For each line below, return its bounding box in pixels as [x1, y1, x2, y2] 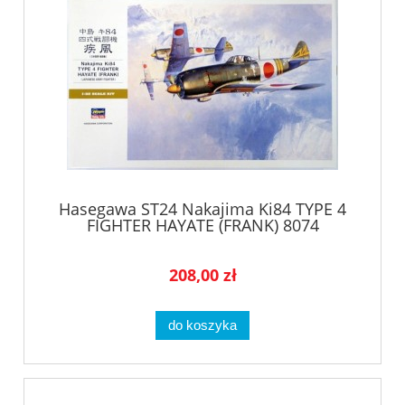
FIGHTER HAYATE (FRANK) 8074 [86, 214, 319, 237]
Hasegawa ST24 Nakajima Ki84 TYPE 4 [59, 198, 346, 221]
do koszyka [168, 316, 237, 333]
